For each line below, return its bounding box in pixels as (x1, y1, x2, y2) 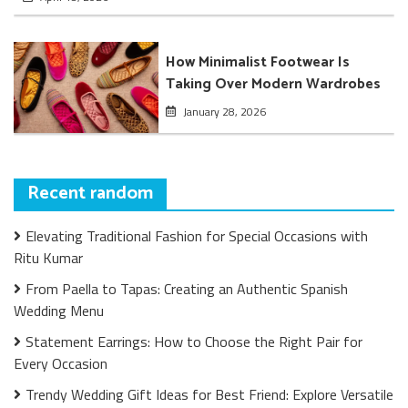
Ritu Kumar (14, 246, 83, 269)
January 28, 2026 (182, 102, 266, 120)
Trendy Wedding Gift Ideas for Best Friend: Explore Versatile (25, 382, 393, 405)
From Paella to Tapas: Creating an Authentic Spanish (25, 277, 348, 300)
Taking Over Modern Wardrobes (166, 71, 382, 97)
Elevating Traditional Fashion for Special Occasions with (25, 224, 368, 247)
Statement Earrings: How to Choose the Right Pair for (25, 330, 362, 352)
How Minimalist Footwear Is (166, 49, 351, 75)
